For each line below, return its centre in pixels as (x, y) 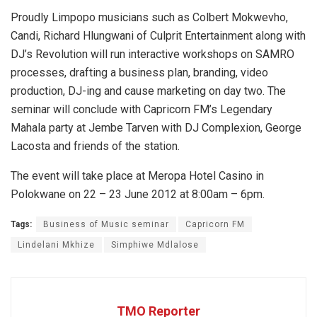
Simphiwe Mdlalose (155, 245)
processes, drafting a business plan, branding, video (139, 73)
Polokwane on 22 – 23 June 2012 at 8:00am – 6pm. (138, 195)
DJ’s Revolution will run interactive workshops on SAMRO (152, 54)
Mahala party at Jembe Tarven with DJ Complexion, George (156, 128)
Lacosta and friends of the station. (95, 146)
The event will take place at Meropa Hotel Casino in (137, 176)
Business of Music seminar (106, 225)
